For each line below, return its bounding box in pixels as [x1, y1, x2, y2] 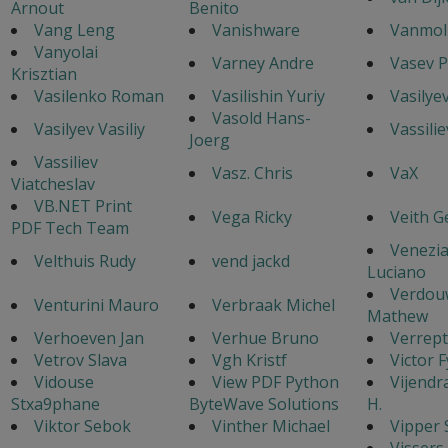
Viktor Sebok [33, 414, 131, 437]
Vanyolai [33, 40, 98, 63]
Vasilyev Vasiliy [33, 117, 145, 140]
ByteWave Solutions [188, 392, 339, 415]
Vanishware [211, 18, 300, 41]
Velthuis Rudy [33, 249, 136, 272]
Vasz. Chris [211, 161, 293, 184]
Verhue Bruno [211, 326, 319, 349]
